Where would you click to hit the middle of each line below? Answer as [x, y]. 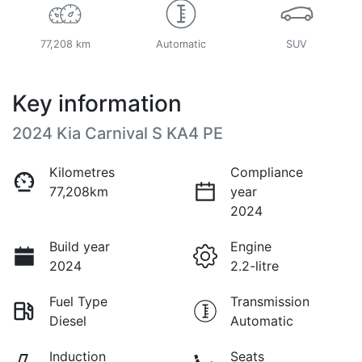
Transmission [270, 301]
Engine [251, 246]
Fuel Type [78, 301]
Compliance [267, 172]
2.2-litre [255, 265]
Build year [80, 246]
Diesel [68, 320]
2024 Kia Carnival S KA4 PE [118, 133]
